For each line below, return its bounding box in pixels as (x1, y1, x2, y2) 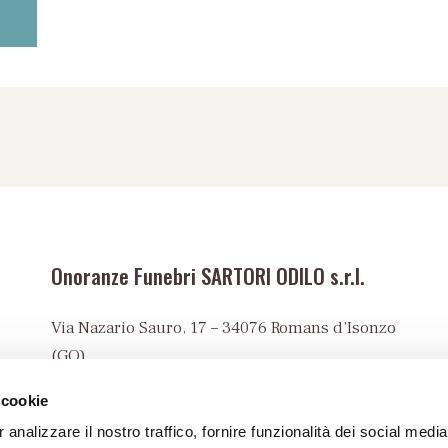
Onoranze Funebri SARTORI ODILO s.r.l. (50, 260, 365, 292)
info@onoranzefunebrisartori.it (50, 401, 311, 424)
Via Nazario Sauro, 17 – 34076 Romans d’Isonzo (50, 317, 396, 340)
